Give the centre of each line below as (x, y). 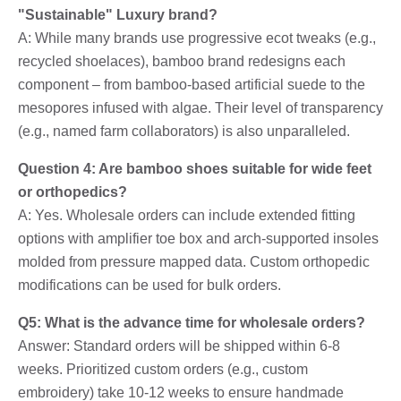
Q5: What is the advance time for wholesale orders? (192, 322)
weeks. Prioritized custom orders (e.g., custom (163, 369)
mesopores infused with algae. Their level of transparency (200, 107)
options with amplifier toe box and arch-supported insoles (198, 238)
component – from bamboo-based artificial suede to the (192, 84)
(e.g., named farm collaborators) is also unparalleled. (184, 131)
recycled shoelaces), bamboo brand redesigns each (182, 61)
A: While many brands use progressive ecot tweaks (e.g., (197, 38)
